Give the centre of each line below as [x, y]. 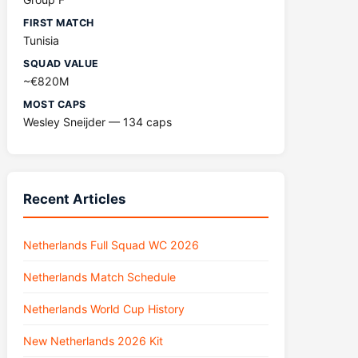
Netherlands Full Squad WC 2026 [111, 245]
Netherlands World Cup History [104, 309]
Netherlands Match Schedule [100, 277]
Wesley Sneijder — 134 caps [98, 122]
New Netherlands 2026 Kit [93, 341]
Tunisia [42, 40]
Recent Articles [75, 199]
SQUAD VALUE [61, 64]
